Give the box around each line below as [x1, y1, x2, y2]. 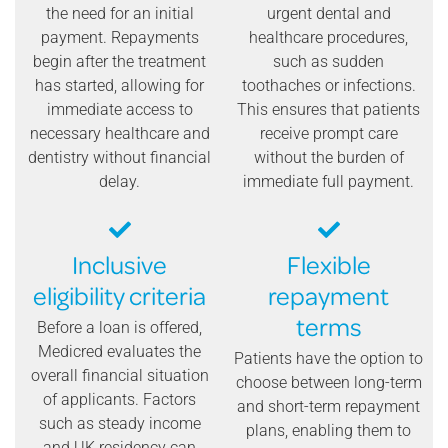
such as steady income [38, 413, 201, 433]
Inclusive [72, 247, 167, 280]
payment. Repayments [40, 28, 199, 48]
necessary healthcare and [29, 124, 210, 144]
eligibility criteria [33, 278, 206, 311]
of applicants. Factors [43, 389, 196, 409]
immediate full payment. [243, 172, 414, 192]
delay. [99, 172, 140, 192]
